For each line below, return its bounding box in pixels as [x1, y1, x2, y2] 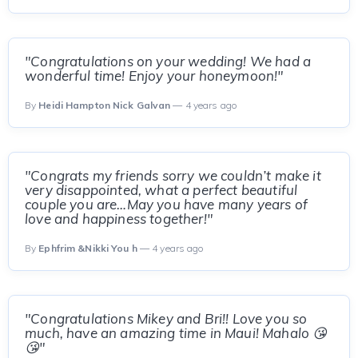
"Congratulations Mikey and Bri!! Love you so [25, 310, 308, 327]
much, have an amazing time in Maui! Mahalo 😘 [25, 324, 328, 341]
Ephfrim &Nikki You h [38, 242, 137, 254]
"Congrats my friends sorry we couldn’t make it [25, 167, 321, 184]
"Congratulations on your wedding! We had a [25, 53, 312, 70]
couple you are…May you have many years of [25, 196, 308, 213]
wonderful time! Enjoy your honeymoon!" [25, 67, 284, 84]
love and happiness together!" [25, 210, 213, 227]
